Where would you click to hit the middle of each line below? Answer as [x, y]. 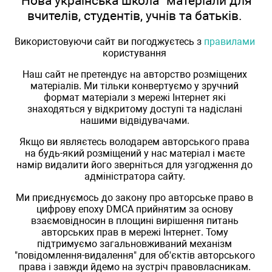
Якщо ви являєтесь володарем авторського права [134, 142]
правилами [229, 42]
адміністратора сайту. [134, 177]
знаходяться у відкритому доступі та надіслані [134, 109]
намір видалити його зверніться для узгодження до [134, 165]
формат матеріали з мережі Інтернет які [134, 98]
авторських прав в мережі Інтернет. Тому [134, 233]
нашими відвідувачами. [134, 121]
